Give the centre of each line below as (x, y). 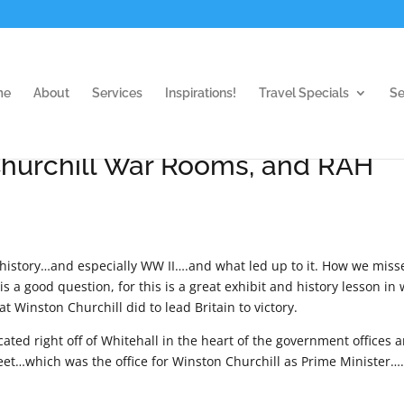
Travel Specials (304, 93)
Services (117, 93)
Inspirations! (201, 93)
